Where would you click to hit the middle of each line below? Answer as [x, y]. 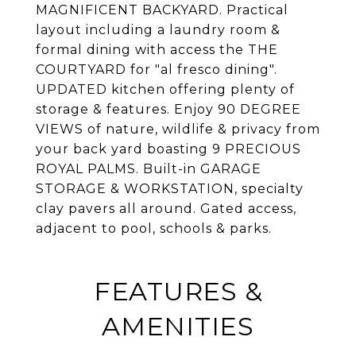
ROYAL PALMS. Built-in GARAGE [149, 169]
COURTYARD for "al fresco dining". [157, 70]
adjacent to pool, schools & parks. [154, 228]
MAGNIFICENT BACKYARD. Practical [162, 10]
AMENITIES [178, 326]
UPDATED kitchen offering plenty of [165, 89]
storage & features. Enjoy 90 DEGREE [168, 109]
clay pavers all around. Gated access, [166, 209]
